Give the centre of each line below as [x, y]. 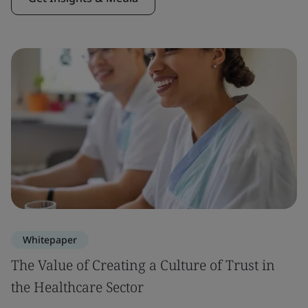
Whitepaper [50, 240]
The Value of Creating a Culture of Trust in [143, 265]
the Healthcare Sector [77, 287]
